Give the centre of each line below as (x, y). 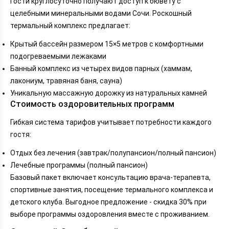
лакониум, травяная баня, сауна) (66, 81)
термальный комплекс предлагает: (70, 25)
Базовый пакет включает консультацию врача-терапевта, (110, 177)
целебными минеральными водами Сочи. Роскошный (101, 13)
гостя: (21, 134)
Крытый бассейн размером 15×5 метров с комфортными (107, 44)
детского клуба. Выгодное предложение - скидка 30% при (108, 202)
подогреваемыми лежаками (58, 56)
